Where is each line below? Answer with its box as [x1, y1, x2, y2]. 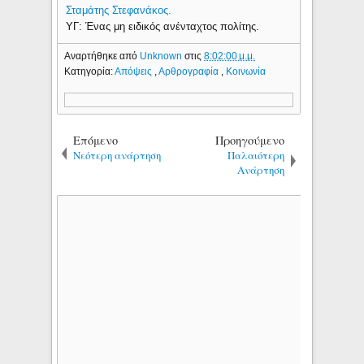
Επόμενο [73, 132, 119, 148]
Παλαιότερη [227, 147, 285, 162]
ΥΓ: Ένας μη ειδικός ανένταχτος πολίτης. [66, 20, 260, 33]
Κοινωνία [226, 65, 266, 77]
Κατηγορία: [64, 65, 115, 77]
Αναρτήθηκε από [64, 50, 141, 62]
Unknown [140, 50, 185, 62]
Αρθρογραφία [158, 65, 222, 77]
